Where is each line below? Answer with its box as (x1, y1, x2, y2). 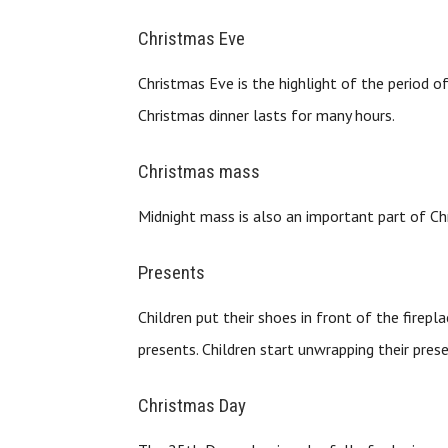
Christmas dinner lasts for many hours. (138, 105, 395, 126)
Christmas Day (138, 394, 246, 418)
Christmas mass (138, 160, 260, 184)
